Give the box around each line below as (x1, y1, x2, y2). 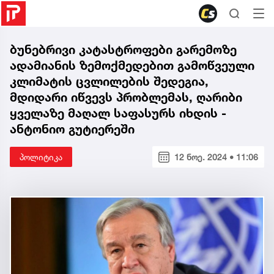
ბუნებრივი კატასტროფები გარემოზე (10, 42, 237, 57)
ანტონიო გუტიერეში (10, 122, 135, 136)
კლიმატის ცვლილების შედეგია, (10, 74, 209, 89)
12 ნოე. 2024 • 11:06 (174, 152, 258, 162)
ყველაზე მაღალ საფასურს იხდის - (10, 106, 226, 120)
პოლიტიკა (20, 152, 62, 162)
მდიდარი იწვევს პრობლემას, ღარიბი (10, 90, 242, 105)
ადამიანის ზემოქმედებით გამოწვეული (10, 58, 254, 73)
